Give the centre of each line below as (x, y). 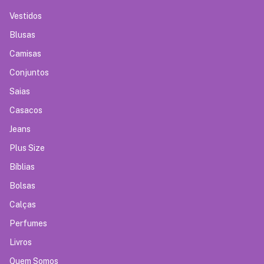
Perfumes (28, 224)
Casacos (26, 110)
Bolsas (22, 186)
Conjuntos (29, 73)
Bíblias (22, 167)
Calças (23, 205)
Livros (21, 242)
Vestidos (26, 16)
